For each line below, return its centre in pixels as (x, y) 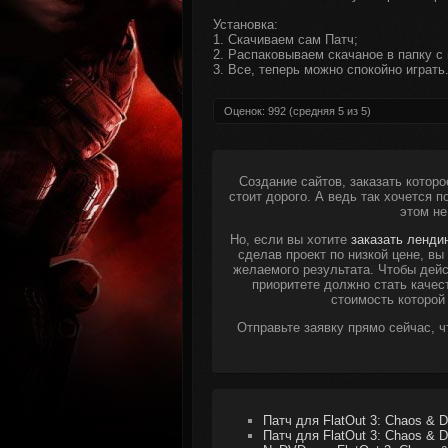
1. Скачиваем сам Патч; (285, 39)
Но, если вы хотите (290, 239)
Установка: (245, 24)
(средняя (312, 111)
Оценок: (246, 111)
